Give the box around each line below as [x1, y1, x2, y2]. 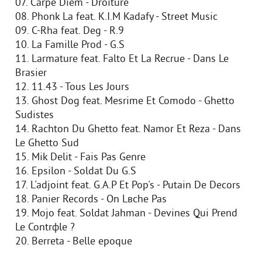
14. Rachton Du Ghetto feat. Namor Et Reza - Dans [15, 123, 241, 136]
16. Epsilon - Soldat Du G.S [15, 165, 136, 178]
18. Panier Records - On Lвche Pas [15, 193, 167, 206]
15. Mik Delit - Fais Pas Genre [15, 151, 146, 164]
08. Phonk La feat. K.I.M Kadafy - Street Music [15, 11, 218, 24]
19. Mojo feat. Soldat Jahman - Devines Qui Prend [15, 207, 237, 220]
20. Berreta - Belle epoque [15, 235, 132, 249]
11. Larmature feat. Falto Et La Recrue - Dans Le [15, 53, 229, 66]
